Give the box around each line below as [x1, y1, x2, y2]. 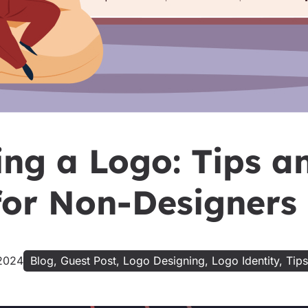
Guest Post [60, 254, 116, 267]
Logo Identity [212, 254, 279, 267]
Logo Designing [123, 254, 205, 267]
